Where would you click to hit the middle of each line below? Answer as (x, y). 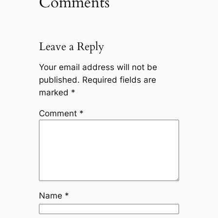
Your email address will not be (98, 67)
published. (59, 80)
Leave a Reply (71, 46)
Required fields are (119, 80)
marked (55, 93)
